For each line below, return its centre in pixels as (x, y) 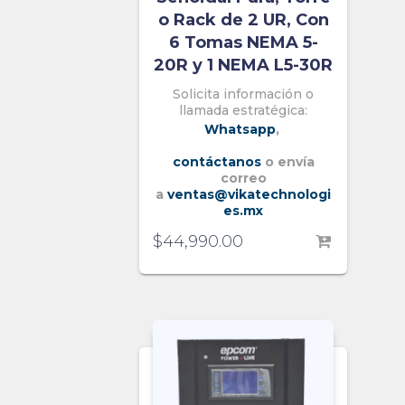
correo (243, 178)
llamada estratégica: (243, 110)
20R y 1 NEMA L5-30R (243, 65)
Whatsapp (240, 129)
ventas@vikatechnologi (249, 194)
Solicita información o (243, 94)
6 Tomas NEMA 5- (243, 42)
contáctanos (217, 162)
